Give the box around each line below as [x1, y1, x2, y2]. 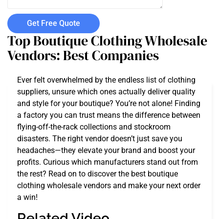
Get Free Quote [27, 19, 80, 28]
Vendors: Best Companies [7, 46, 159, 65]
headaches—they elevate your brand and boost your [17, 146, 195, 155]
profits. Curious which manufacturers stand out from [17, 157, 198, 167]
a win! [17, 193, 38, 202]
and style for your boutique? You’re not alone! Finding [17, 99, 200, 108]
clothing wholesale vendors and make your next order [17, 181, 200, 190]
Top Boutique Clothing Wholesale [7, 31, 207, 50]
